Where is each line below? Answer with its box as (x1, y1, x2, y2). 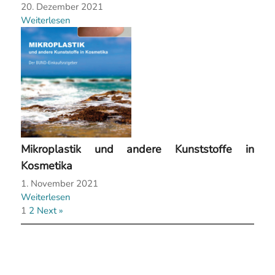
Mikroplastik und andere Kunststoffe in (20, 142, 255, 157)
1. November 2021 (20, 177, 98, 190)
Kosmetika (20, 158, 72, 174)
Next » (36, 204, 63, 217)
